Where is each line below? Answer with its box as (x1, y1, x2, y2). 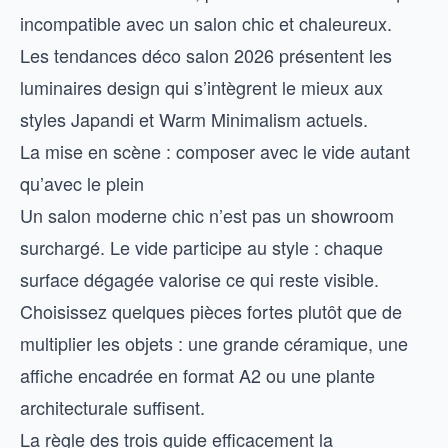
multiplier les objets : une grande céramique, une (20, 330, 408, 356)
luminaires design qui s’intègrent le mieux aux (20, 74, 383, 100)
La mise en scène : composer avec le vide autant (20, 138, 410, 164)
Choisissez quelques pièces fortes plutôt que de (20, 298, 402, 324)
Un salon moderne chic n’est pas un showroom (20, 202, 394, 228)
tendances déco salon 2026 (54, 42, 274, 68)
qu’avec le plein (20, 170, 144, 196)
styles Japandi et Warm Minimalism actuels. (20, 106, 368, 132)
